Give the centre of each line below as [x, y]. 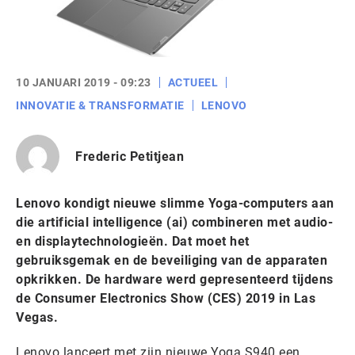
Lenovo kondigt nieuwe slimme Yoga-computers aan [175, 203]
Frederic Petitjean [130, 156]
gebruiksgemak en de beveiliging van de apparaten [172, 260]
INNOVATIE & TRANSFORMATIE [100, 105]
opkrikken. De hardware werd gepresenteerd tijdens [175, 279]
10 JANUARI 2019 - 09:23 [84, 82]
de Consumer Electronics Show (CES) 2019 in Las [166, 298]
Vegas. [37, 317]
